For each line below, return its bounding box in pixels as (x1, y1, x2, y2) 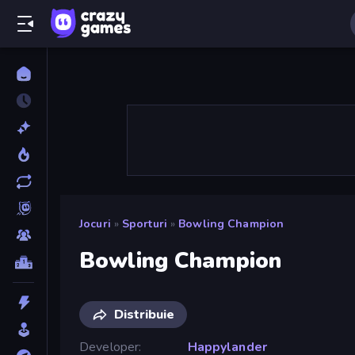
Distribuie (114, 305, 174, 323)
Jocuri (79, 216, 111, 231)
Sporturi (121, 216, 167, 231)
